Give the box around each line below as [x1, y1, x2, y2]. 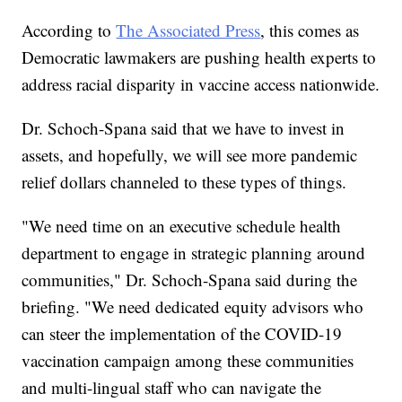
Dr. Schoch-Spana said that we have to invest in [22, 117, 345, 140]
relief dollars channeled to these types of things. [22, 170, 347, 194]
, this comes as [260, 19, 360, 42]
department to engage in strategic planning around [22, 241, 366, 265]
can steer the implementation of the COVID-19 [22, 322, 343, 345]
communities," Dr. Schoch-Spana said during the [22, 268, 358, 292]
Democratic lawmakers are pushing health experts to [22, 46, 377, 69]
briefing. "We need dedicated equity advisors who [22, 295, 364, 319]
